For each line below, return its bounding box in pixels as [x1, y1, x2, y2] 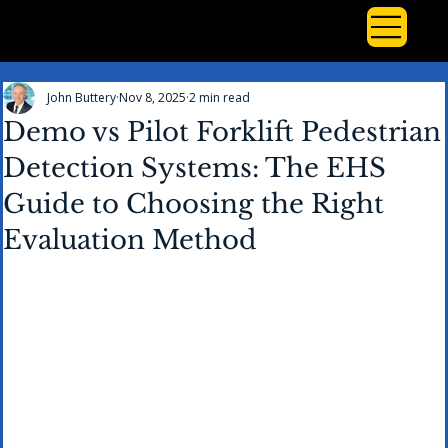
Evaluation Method [3, 223, 258, 256]
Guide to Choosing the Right [3, 187, 385, 220]
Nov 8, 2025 [119, 88, 187, 106]
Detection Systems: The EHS [3, 151, 387, 184]
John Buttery [47, 88, 117, 106]
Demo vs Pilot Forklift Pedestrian [3, 115, 442, 148]
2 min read [189, 88, 251, 106]
